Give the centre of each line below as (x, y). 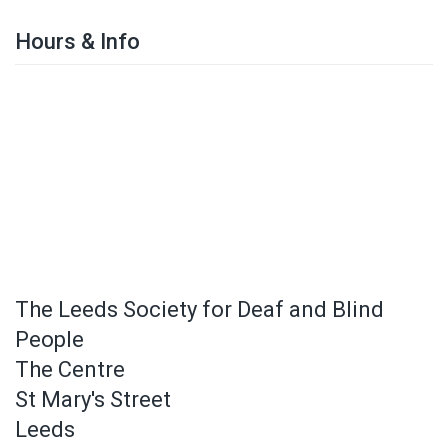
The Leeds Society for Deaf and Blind (199, 310)
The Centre (70, 370)
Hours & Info (77, 42)
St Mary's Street (93, 400)
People (49, 340)
